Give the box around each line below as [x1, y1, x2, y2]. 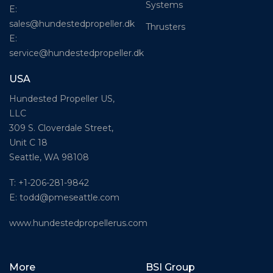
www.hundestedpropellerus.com [9, 218, 147, 229]
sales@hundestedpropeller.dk [9, 18, 135, 29]
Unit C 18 [9, 136, 48, 148]
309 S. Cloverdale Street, [9, 122, 113, 133]
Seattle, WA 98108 [9, 151, 89, 163]
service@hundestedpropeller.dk [9, 47, 144, 58]
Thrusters [146, 21, 185, 32]
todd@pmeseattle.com [19, 191, 119, 203]
